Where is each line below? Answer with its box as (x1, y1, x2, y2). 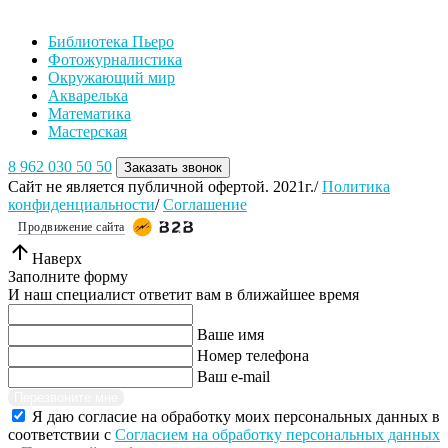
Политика (322, 178, 390, 196)
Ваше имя (197, 326, 264, 344)
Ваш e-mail (197, 368, 270, 386)
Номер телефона (197, 347, 309, 365)
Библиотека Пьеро (48, 33, 174, 51)
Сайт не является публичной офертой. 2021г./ (8, 178, 322, 196)
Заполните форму (8, 268, 128, 286)
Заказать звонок (124, 160, 222, 176)
